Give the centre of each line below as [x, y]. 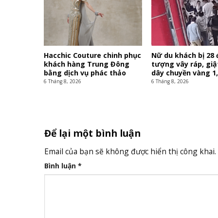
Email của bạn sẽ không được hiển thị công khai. [130, 151]
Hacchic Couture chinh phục [93, 55]
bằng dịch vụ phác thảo [85, 73]
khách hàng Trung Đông [87, 64]
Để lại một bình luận [93, 133]
